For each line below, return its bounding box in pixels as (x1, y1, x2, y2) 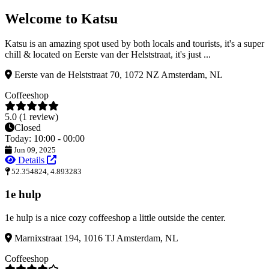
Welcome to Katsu (5, 10, 118, 26)
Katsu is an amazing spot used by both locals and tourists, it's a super (5, 38, 264, 49)
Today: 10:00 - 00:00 (5, 133, 85, 144)
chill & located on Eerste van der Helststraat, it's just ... (5, 49, 211, 60)
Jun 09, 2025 (12, 145, 56, 155)
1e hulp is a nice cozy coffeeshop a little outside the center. (5, 212, 226, 223)
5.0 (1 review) (5, 112, 58, 122)
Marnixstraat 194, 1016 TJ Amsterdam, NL (12, 232, 178, 243)
